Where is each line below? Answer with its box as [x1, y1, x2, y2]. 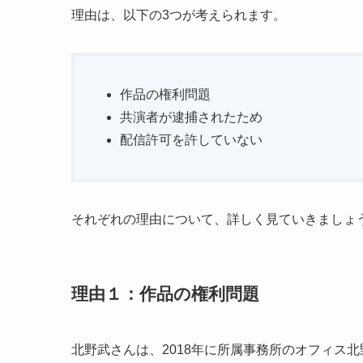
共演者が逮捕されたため [120, 110, 263, 125]
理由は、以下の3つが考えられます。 [71, 8, 286, 23]
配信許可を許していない [120, 133, 263, 147]
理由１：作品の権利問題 [71, 284, 259, 303]
